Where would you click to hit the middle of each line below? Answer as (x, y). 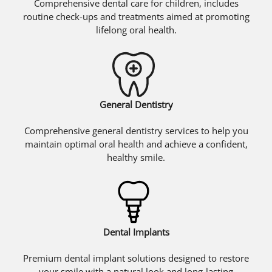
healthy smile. (136, 157)
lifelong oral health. (136, 29)
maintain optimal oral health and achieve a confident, (136, 144)
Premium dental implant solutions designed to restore (136, 258)
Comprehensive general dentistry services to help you (136, 130)
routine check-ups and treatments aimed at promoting (136, 16)
